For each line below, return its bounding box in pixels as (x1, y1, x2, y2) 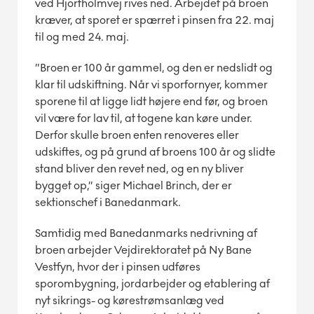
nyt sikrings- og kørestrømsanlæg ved (35, 293, 224, 307)
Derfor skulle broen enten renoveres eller (35, 128, 239, 142)
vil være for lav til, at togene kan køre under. (35, 111, 252, 125)
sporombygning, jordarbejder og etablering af (35, 276, 270, 290)
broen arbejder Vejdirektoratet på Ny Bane (35, 243, 252, 257)
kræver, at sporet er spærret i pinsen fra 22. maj (35, 13, 274, 27)
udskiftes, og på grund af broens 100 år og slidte (35, 144, 275, 158)
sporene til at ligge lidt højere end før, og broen (35, 94, 268, 108)
